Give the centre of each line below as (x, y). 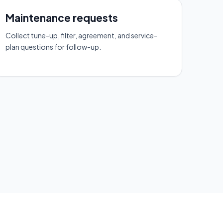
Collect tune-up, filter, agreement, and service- (81, 35)
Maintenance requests (62, 17)
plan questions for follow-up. (53, 47)
